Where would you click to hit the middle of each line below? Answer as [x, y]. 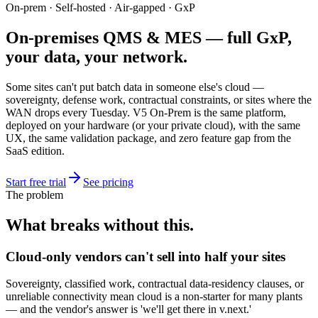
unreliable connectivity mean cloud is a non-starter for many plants [154, 297]
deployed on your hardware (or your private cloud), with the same [153, 125]
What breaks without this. [100, 225]
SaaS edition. [35, 150]
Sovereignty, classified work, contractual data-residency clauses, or [155, 284]
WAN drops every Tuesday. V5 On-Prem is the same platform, [146, 112]
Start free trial [36, 182]
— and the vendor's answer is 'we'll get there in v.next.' [128, 309]
